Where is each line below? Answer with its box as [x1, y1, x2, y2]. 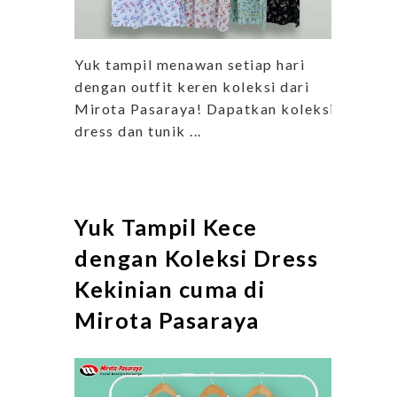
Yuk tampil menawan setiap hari [74, 56, 305, 74]
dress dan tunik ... [74, 122, 202, 140]
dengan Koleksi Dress [74, 245, 318, 272]
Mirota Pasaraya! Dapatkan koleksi [74, 100, 335, 118]
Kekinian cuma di [74, 276, 265, 303]
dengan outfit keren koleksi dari [74, 78, 309, 96]
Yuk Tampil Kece [74, 214, 258, 241]
